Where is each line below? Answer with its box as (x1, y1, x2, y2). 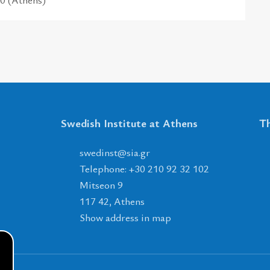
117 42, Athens (79, 194, 145, 209)
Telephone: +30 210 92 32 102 (79, 162, 209, 176)
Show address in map (79, 210, 171, 225)
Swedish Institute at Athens (61, 115, 198, 130)
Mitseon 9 (79, 178, 123, 192)
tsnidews (79, 145, 118, 160)
